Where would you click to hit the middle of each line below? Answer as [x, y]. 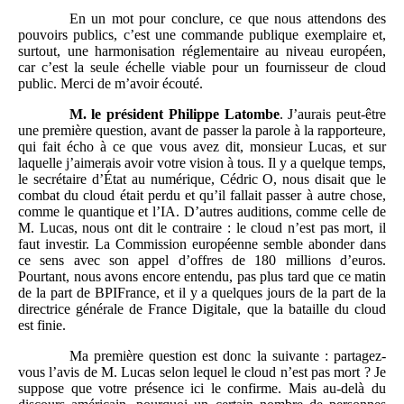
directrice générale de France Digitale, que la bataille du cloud [202, 309]
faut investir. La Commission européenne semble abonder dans [202, 244]
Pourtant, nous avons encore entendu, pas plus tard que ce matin [202, 277]
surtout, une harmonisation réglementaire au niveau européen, [202, 51]
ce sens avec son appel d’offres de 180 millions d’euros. [202, 261]
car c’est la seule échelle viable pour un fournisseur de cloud [202, 68]
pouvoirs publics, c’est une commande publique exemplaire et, [202, 35]
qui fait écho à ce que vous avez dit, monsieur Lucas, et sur [202, 147]
